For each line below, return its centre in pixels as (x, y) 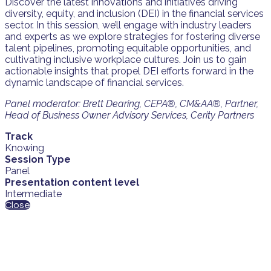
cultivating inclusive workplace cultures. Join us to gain (126, 59)
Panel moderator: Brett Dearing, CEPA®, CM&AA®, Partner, (132, 103)
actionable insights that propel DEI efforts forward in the (129, 71)
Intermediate (33, 194)
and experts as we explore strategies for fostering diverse (132, 36)
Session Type (38, 159)
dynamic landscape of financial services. (94, 82)
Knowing (24, 148)
